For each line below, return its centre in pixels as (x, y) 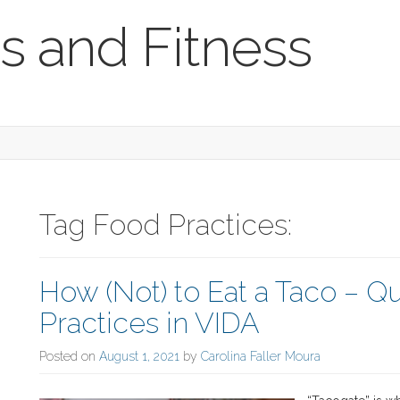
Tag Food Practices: (166, 225)
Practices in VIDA (150, 323)
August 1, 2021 (139, 356)
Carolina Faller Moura (261, 356)
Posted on (69, 356)
